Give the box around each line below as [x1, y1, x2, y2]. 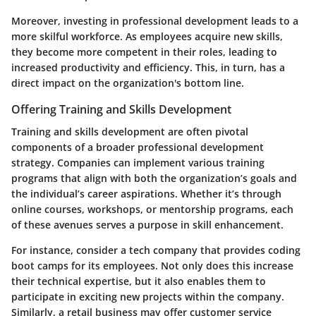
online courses [11, 202, 82, 217]
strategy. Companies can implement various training [11, 156, 265, 170]
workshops [87, 202, 140, 217]
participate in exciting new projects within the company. [11, 290, 284, 304]
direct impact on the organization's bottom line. [11, 75, 244, 90]
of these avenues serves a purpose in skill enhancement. [11, 218, 284, 232]
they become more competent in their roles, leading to [11, 44, 277, 59]
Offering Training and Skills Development [11, 101, 231, 117]
